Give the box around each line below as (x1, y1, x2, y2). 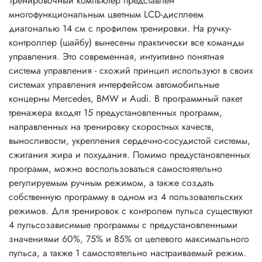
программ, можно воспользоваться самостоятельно (9, 162, 222, 176)
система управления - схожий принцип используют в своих (9, 64, 253, 78)
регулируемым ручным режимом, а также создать (9, 176, 214, 190)
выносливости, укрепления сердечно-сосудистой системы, (9, 134, 250, 148)
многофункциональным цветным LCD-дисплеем (9, 8, 204, 22)
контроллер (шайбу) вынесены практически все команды (9, 36, 244, 50)
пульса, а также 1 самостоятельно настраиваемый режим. (9, 246, 246, 260)
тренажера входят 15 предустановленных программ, (9, 106, 222, 120)
